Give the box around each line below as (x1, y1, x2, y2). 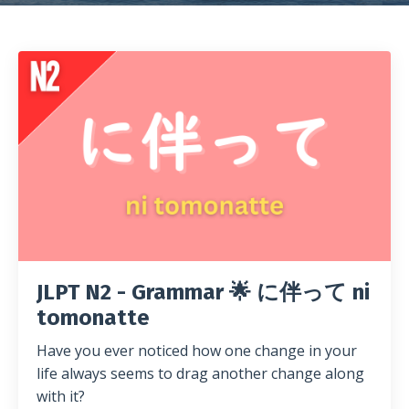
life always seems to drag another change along (37, 362, 364, 383)
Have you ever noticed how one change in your (37, 340, 357, 361)
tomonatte (37, 304, 150, 330)
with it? (37, 385, 85, 406)
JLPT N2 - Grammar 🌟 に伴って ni (37, 278, 370, 305)
